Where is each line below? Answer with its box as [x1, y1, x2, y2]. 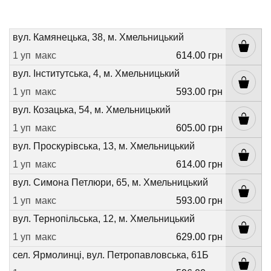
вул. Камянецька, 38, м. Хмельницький [13, 32, 184, 43]
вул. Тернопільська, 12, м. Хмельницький [13, 214, 195, 224]
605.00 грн [176, 122, 223, 133]
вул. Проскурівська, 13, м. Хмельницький [13, 141, 195, 152]
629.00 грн [176, 231, 223, 242]
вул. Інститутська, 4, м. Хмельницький [13, 68, 180, 79]
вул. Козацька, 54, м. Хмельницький [13, 105, 171, 116]
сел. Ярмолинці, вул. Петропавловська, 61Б [13, 250, 209, 261]
